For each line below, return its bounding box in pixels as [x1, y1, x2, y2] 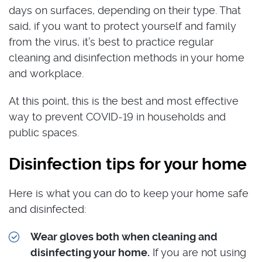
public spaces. [9, 126, 79, 139]
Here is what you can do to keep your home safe [9, 187, 249, 199]
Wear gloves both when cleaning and [30, 230, 218, 243]
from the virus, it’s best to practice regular [9, 35, 213, 48]
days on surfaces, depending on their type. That [9, 4, 241, 16]
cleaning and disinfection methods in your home [9, 51, 244, 64]
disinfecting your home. [30, 246, 150, 258]
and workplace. [9, 67, 84, 80]
